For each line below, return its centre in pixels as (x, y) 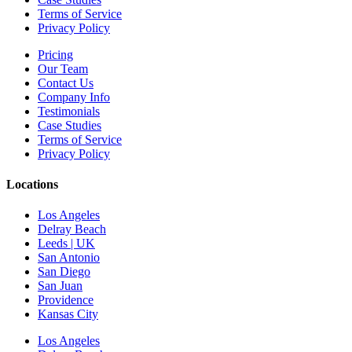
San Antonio (69, 258)
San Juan (60, 286)
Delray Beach (72, 229)
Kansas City (68, 314)
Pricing (55, 54)
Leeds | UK (66, 244)
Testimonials (69, 111)
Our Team (63, 68)
